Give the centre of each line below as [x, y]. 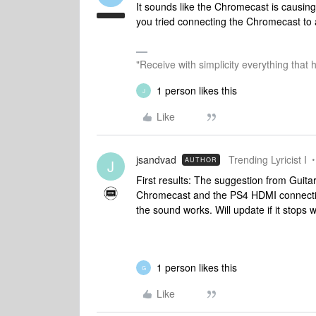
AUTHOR [201, 160]
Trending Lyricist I [268, 159]
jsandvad [156, 159]
